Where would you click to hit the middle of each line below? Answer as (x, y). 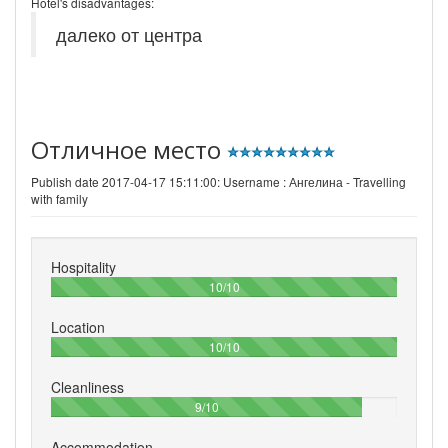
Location (78, 326)
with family (59, 198)
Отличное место (129, 149)
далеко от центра (129, 34)
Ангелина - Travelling (346, 181)
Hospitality (83, 266)
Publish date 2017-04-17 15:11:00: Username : (158, 181)
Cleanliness (87, 386)
